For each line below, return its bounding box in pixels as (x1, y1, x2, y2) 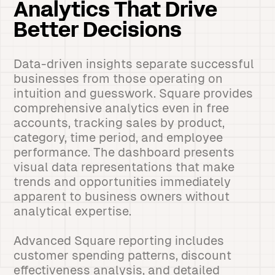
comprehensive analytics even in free (14, 101, 230, 115)
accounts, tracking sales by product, (14, 116, 225, 130)
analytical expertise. (14, 204, 132, 218)
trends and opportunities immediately (14, 175, 231, 188)
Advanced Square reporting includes (14, 234, 225, 247)
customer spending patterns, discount (14, 249, 232, 262)
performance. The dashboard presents (14, 145, 235, 159)
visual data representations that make (14, 160, 235, 174)
